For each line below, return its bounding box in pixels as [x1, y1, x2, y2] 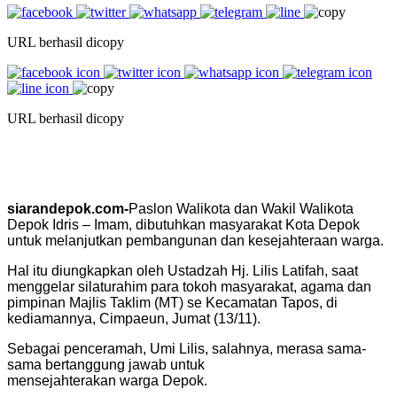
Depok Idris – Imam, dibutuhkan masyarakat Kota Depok [7, 216, 360, 232]
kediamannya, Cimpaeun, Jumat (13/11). [7, 310, 261, 326]
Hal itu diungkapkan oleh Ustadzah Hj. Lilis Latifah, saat [7, 262, 358, 278]
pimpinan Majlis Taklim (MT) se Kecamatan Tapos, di [7, 294, 338, 310]
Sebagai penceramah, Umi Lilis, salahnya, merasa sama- [7, 340, 366, 356]
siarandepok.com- [7, 200, 128, 216]
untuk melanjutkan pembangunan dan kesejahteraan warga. [7, 232, 384, 248]
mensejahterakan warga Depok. [7, 372, 207, 388]
